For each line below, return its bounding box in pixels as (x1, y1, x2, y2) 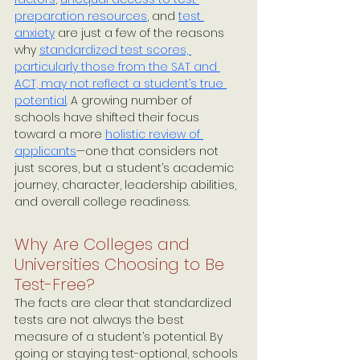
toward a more (14, 126, 105, 142)
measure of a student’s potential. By (14, 329, 226, 345)
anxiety (14, 25, 55, 41)
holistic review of (105, 126, 203, 142)
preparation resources (14, 8, 147, 24)
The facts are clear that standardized (14, 295, 235, 311)
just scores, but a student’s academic (14, 160, 237, 176)
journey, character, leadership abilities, (14, 177, 239, 193)
